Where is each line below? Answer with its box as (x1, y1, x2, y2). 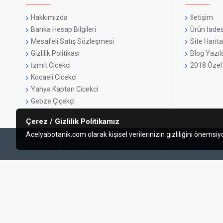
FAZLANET (177, 141, 211, 149)
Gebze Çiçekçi (31, 97, 75, 106)
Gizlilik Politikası (31, 49, 80, 58)
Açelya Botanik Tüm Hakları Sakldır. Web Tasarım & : (16, 141, 177, 149)
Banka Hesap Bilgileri (31, 25, 96, 34)
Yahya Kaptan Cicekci (31, 85, 98, 94)
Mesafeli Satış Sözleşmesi (31, 37, 114, 46)
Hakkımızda (31, 13, 68, 22)
